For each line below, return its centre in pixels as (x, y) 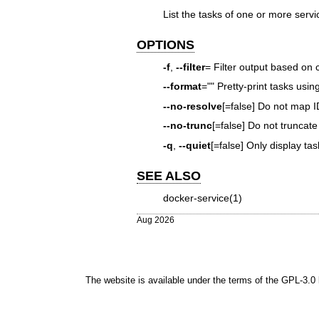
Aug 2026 (156, 219)
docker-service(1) (202, 198)
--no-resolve (192, 106)
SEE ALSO (169, 176)
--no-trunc (187, 126)
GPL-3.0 (298, 280)
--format (182, 87)
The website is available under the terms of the (183, 280)
